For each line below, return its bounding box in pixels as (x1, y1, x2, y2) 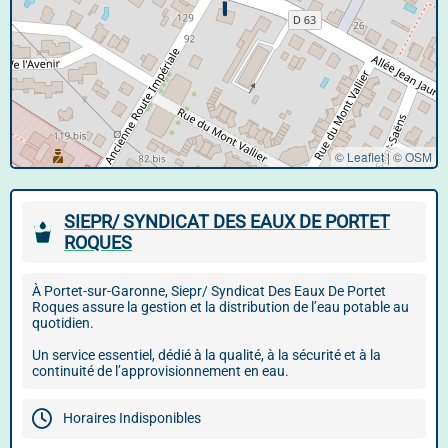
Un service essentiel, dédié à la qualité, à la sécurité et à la (32, 347, 381, 363)
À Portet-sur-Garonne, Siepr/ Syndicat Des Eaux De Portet (32, 283, 386, 299)
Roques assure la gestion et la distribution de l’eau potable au (32, 299, 409, 315)
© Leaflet (335, 148, 384, 165)
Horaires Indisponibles (63, 409, 201, 426)
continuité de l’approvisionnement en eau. (32, 363, 289, 379)
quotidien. (32, 315, 94, 331)
